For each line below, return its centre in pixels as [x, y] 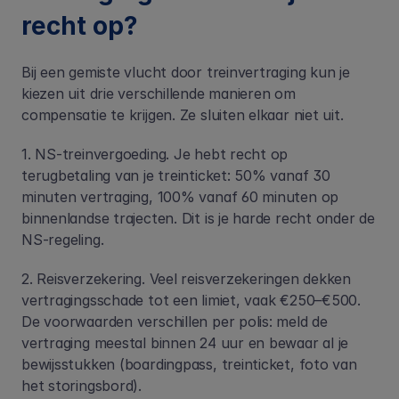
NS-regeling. [63, 240]
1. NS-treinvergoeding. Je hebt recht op [155, 154]
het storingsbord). [81, 386]
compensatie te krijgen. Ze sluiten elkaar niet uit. [183, 115]
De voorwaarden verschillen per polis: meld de [175, 322]
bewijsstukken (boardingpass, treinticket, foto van [189, 364]
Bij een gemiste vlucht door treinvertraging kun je [186, 72]
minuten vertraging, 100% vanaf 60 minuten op [180, 197]
